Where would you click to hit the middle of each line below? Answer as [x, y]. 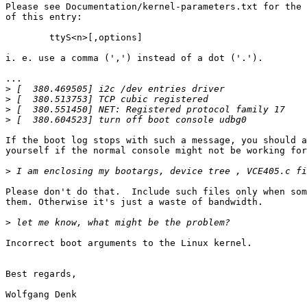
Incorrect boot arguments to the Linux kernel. [129, 243]
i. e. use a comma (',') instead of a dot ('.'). [134, 58]
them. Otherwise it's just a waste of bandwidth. [134, 202]
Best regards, [41, 274]
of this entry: [44, 17]
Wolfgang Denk [41, 295]
